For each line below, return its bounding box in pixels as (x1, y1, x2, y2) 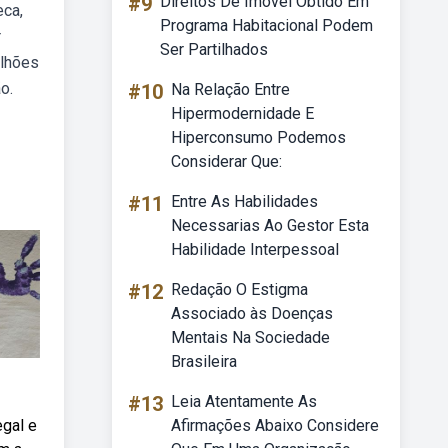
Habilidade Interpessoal (171, 240, 339, 259)
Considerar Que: (171, 152, 282, 171)
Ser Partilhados (160, 40, 268, 59)
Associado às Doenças (171, 304, 333, 323)
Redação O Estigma (171, 280, 308, 299)
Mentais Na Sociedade (171, 328, 330, 347)
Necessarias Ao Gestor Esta (171, 216, 369, 235)
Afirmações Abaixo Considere (171, 416, 379, 435)
